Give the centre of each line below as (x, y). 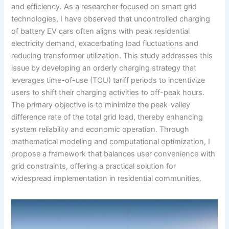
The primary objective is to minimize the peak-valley (101, 105)
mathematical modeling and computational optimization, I (111, 141)
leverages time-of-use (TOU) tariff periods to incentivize (108, 80)
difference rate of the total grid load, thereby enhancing (107, 117)
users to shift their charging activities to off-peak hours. (108, 92)
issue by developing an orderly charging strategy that (104, 68)
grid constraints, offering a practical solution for (94, 166)
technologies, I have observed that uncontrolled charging (111, 19)
